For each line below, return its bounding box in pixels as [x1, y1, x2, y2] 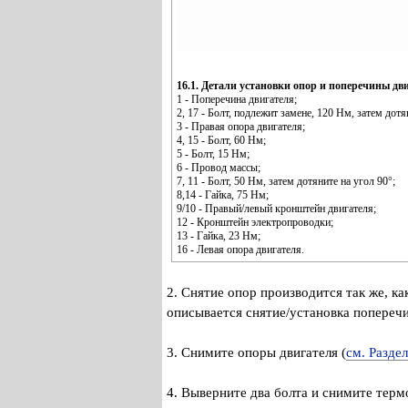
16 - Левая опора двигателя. [177, 242, 304, 256]
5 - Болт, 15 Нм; [177, 147, 250, 160]
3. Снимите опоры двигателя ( [167, 344, 346, 360]
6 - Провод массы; [177, 160, 260, 174]
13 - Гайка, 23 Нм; [177, 229, 260, 242]
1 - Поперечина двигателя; [177, 92, 297, 106]
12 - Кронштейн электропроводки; [177, 215, 333, 229]
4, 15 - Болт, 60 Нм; [177, 133, 266, 147]
